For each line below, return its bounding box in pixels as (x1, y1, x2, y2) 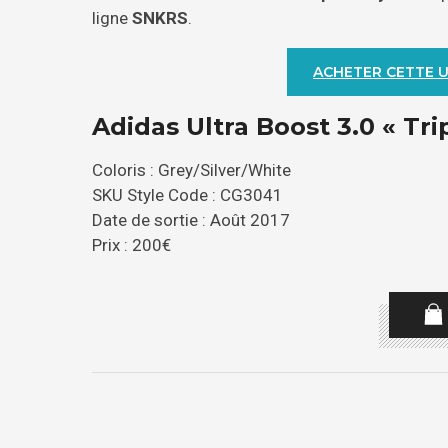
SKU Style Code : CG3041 (92, 185, 283, 206)
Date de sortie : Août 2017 (92, 210, 290, 231)
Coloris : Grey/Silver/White (92, 160, 291, 181)
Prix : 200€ (92, 235, 171, 256)
